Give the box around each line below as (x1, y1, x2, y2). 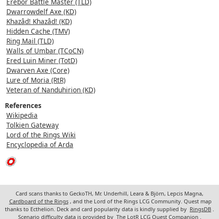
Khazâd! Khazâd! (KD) (6, 16, 72, 26)
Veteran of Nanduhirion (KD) (6, 85, 95, 94)
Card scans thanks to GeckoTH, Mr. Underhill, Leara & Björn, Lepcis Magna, (16, 189, 203, 197)
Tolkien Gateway (6, 120, 59, 130)
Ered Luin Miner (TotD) (6, 55, 77, 65)
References (5, 100, 42, 110)
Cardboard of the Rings (9, 197, 68, 205)
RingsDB (190, 205, 211, 213)
